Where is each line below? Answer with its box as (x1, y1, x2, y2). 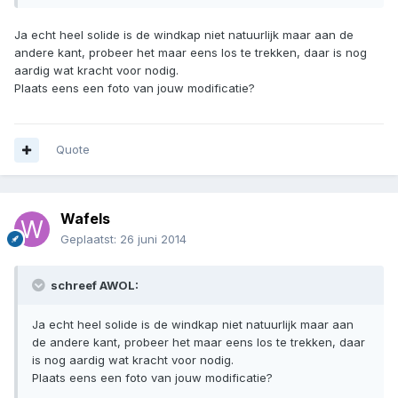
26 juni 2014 (120, 232, 187, 247)
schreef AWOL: (48, 278, 139, 293)
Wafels (60, 210, 110, 228)
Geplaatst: (60, 232, 120, 247)
